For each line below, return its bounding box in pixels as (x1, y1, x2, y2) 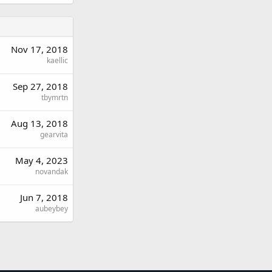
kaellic (47, 55, 68, 66)
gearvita (40, 129, 68, 140)
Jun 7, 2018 (20, 191, 68, 204)
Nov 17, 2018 (11, 43, 68, 56)
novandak (35, 166, 68, 177)
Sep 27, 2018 (13, 80, 68, 93)
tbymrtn (41, 92, 68, 103)
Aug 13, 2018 (11, 117, 68, 130)
